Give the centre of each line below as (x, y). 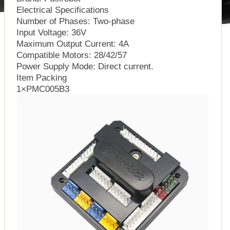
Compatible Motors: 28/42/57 (71, 55)
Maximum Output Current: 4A (72, 43)
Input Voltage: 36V (51, 32)
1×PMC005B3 (43, 89)
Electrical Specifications (62, 9)
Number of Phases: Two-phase (75, 21)
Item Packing (41, 77)
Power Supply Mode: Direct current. (85, 66)
